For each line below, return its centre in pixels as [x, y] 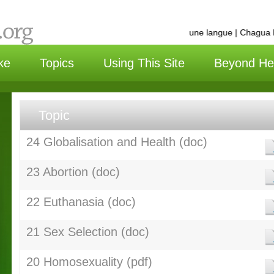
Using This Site [144, 63]
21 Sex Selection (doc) [87, 232]
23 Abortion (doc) [73, 172]
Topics [57, 63]
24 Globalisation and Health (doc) [117, 142]
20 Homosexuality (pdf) [89, 262]
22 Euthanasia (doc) [81, 202]
